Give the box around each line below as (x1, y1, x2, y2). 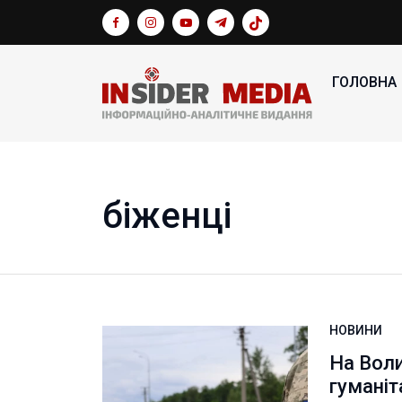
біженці (102, 195, 232, 237)
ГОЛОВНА (332, 74, 398, 91)
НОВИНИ (329, 323, 383, 337)
